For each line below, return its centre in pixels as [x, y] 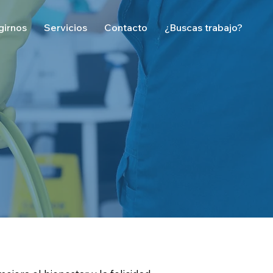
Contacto [126, 27]
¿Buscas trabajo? [203, 27]
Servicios [65, 27]
